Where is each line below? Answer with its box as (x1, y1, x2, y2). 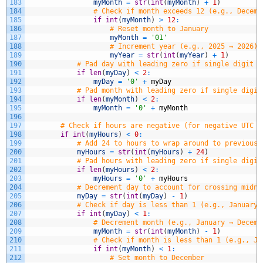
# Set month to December (110, 253, 204, 262)
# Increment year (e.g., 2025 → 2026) (110, 42, 258, 50)
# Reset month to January (110, 24, 208, 33)
